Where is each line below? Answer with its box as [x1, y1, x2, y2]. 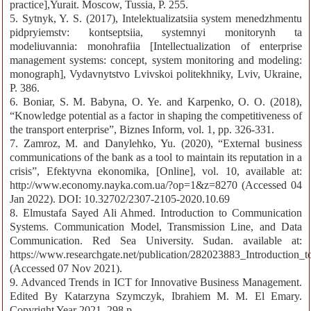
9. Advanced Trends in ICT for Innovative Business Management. [10, 276, 302, 289]
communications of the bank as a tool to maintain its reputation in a [10, 151, 302, 164]
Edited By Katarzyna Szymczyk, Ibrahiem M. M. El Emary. [10, 290, 302, 303]
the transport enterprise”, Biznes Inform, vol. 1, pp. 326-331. [10, 124, 274, 136]
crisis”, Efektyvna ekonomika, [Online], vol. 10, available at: [10, 165, 302, 178]
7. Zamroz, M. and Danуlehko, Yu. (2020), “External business [10, 137, 302, 150]
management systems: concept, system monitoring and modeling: [10, 54, 302, 67]
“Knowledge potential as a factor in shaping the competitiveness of [10, 110, 302, 122]
